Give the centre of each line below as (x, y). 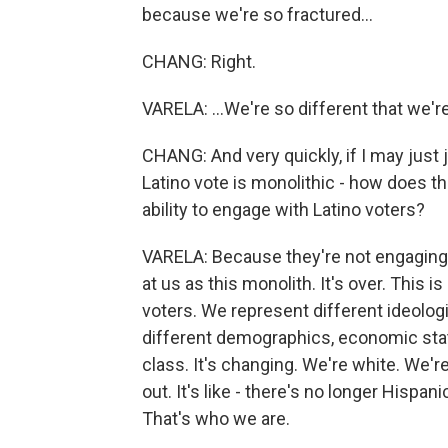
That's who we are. (216, 418)
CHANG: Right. (199, 61)
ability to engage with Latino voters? (283, 209)
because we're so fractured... (257, 14)
